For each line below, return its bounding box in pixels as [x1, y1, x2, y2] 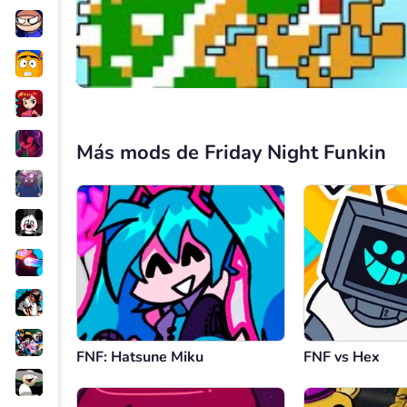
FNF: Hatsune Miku [76, 347, 203, 368]
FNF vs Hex [303, 347, 380, 368]
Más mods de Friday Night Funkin [76, 139, 386, 166]
